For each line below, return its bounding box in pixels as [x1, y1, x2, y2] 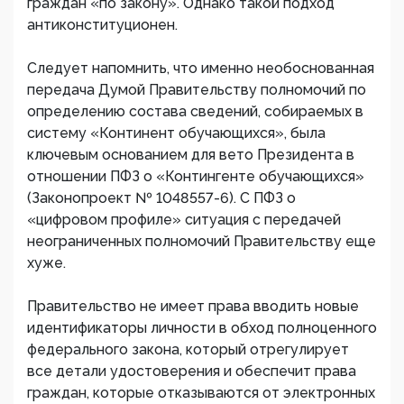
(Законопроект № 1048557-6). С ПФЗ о [27, 189, 296, 207]
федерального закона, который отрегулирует [27, 341, 349, 358]
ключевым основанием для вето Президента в [27, 146, 354, 163]
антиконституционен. [27, 16, 178, 33]
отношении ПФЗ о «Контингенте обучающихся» [27, 168, 364, 185]
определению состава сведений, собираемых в [27, 103, 363, 120]
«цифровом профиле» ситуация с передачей [27, 211, 341, 228]
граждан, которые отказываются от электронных [27, 384, 375, 401]
